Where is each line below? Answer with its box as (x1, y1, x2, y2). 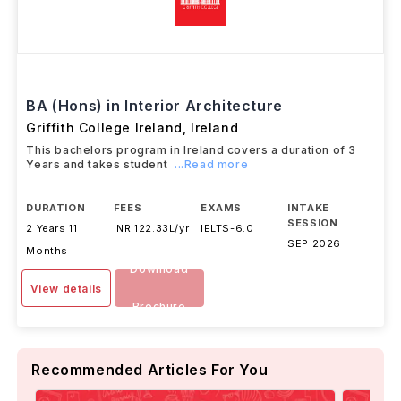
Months (26, 244, 69, 257)
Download (130, 262, 189, 276)
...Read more (174, 158, 249, 171)
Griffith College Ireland (26, 120, 183, 135)
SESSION (287, 217, 338, 229)
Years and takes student (26, 158, 168, 171)
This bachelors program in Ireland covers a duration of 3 (26, 143, 357, 157)
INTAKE (287, 201, 329, 214)
